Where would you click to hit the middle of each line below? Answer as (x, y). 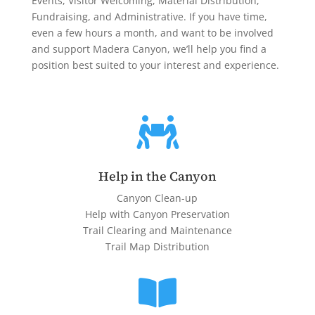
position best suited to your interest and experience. (155, 65)
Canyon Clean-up (157, 198)
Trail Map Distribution (157, 246)
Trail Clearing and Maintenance (157, 230)
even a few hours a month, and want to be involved (152, 32)
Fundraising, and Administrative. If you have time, (149, 16)
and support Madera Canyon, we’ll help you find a (149, 49)
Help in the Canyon (157, 176)
